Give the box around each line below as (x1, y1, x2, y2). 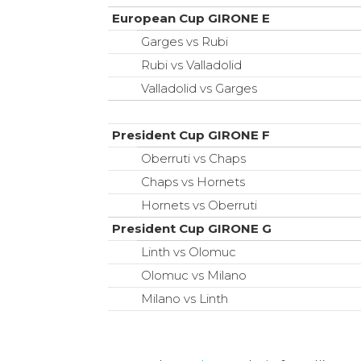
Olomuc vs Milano (141, 268, 247, 284)
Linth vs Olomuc (141, 244, 237, 260)
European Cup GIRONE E (112, 10, 271, 27)
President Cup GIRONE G (112, 221, 272, 237)
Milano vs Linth (141, 291, 229, 307)
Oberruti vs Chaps (141, 151, 247, 167)
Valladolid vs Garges (141, 81, 258, 97)
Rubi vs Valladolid (141, 57, 243, 73)
